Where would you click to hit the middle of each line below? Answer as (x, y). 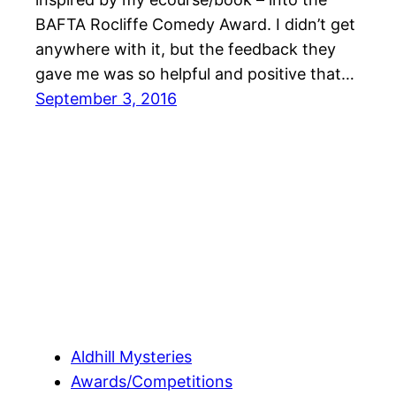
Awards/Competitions (152, 381)
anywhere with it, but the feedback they (186, 49)
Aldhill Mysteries (131, 356)
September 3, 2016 (106, 99)
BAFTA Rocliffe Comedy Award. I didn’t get (195, 25)
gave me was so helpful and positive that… (195, 74)
